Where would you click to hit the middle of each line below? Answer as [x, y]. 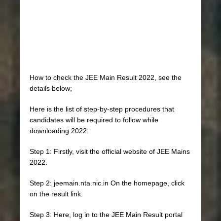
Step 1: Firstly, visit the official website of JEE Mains [110, 152]
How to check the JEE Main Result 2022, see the [106, 78]
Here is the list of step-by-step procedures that [102, 109]
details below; [51, 89]
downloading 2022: [59, 131]
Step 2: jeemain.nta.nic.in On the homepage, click [107, 183]
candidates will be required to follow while [94, 120]
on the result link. [56, 194]
